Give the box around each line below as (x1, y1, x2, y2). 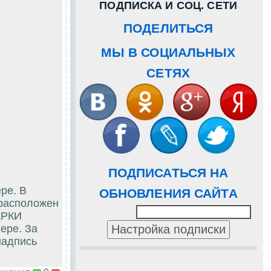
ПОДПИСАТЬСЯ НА (108, 166, 229, 180)
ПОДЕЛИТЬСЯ (123, 21, 214, 35)
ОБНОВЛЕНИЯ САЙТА (99, 186, 238, 201)
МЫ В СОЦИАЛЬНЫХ (100, 45, 236, 59)
